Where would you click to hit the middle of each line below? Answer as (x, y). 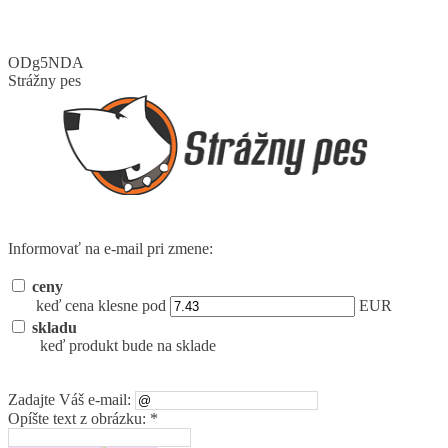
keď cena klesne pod (103, 305)
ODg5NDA (46, 62)
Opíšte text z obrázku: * (83, 418)
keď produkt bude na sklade (128, 345)
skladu (54, 327)
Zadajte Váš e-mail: (71, 399)
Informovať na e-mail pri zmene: (110, 248)
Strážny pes (44, 80)
